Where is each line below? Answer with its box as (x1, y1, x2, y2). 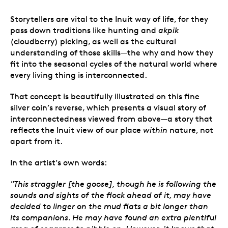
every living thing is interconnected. (10, 70, 147, 80)
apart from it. (10, 136, 63, 146)
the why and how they (127, 47, 213, 58)
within (143, 125, 167, 135)
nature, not (167, 125, 213, 135)
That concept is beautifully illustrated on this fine (10, 91, 199, 101)
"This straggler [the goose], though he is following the (10, 179, 216, 189)
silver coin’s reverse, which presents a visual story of (10, 102, 206, 112)
